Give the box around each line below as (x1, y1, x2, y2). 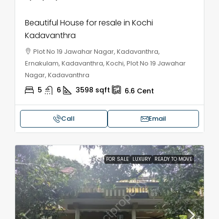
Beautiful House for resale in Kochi (25, 17, 153, 28)
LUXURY (132, 155, 151, 163)
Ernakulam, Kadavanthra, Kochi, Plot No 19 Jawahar (25, 58, 186, 68)
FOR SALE (106, 155, 129, 163)
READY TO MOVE (154, 155, 192, 163)
